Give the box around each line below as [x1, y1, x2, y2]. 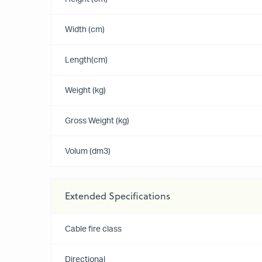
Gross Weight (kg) [65, 117, 129, 125]
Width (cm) [65, 26, 105, 34]
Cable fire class [65, 225, 122, 233]
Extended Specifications [65, 189, 170, 202]
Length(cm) [65, 56, 108, 64]
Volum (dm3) [65, 147, 111, 156]
